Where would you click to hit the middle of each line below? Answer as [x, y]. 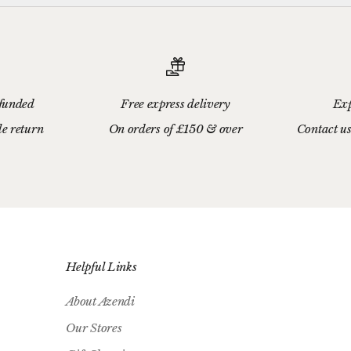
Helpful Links [101, 266]
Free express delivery [175, 103]
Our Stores [94, 327]
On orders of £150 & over [175, 128]
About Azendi [100, 301]
